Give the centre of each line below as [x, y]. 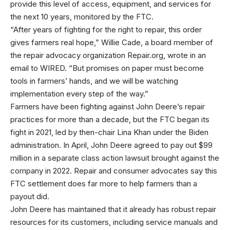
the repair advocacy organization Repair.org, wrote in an [108, 55]
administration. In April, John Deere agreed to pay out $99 [111, 145]
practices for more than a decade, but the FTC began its [110, 119]
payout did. [30, 196]
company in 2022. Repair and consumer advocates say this [114, 171]
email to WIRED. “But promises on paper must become [107, 68]
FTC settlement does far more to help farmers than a [104, 184]
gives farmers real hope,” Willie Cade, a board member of [112, 42]
